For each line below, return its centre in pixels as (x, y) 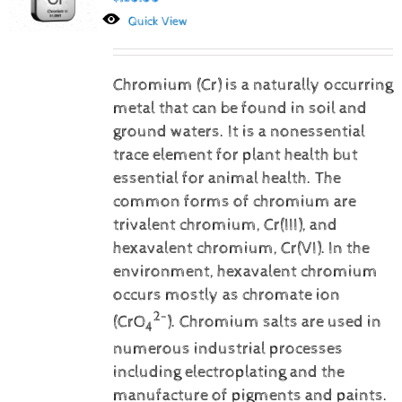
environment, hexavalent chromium (245, 271)
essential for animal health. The (227, 178)
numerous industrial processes (227, 349)
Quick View (159, 21)
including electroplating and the (228, 372)
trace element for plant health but (235, 155)
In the (349, 248)
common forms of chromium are (234, 201)
